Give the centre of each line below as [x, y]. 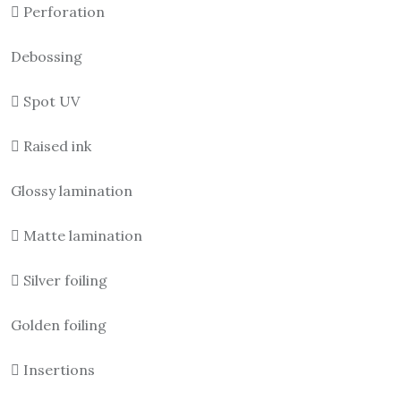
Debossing [47, 57]
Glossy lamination [72, 191]
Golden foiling [59, 325]
